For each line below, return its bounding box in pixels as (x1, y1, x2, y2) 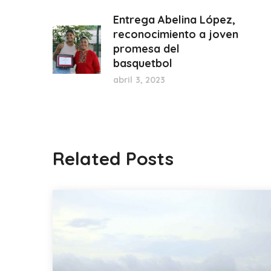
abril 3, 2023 (113, 74, 166, 86)
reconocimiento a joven (113, 27, 238, 42)
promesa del (113, 42, 180, 56)
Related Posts (53, 147, 174, 171)
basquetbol (113, 56, 172, 71)
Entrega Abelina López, (113, 13, 235, 27)
